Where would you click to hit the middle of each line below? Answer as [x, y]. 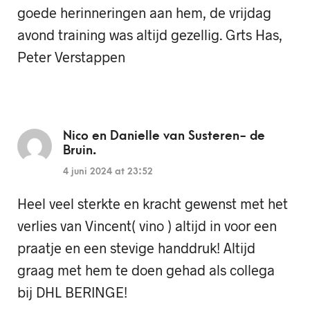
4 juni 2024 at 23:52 [108, 172]
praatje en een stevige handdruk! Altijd [136, 248]
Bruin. [80, 151]
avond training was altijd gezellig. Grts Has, [150, 35]
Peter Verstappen [71, 57]
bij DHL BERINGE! [72, 292]
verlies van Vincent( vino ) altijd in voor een [147, 226]
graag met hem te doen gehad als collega [146, 270]
